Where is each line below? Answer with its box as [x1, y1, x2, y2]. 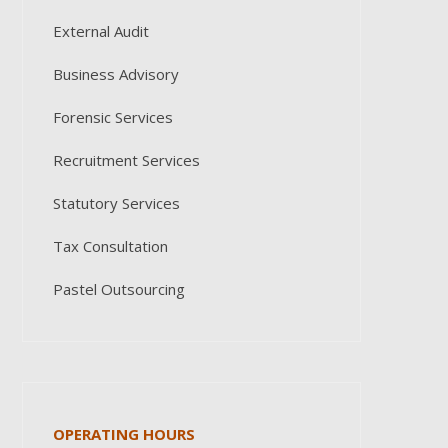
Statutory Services [52, 193, 180, 213]
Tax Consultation [52, 236, 168, 256]
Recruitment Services [52, 150, 200, 170]
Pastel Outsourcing [52, 279, 185, 299]
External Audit [52, 21, 149, 41]
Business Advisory [52, 64, 179, 84]
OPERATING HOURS [52, 424, 195, 444]
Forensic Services [52, 107, 173, 127]
